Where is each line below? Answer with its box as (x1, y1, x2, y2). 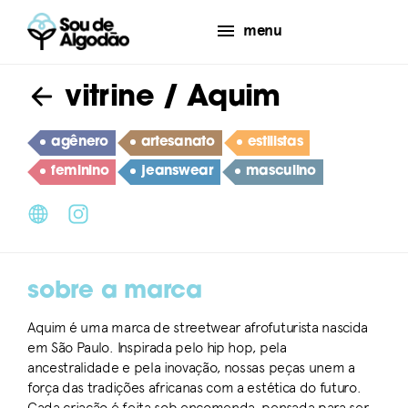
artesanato (140, 136, 215, 149)
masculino (245, 165, 316, 178)
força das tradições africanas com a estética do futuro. (27, 379, 362, 397)
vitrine (56, 84, 154, 113)
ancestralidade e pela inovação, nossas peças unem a (27, 359, 355, 377)
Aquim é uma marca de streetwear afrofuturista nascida (27, 319, 369, 337)
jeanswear (141, 165, 213, 178)
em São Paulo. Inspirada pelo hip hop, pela (27, 339, 287, 357)
